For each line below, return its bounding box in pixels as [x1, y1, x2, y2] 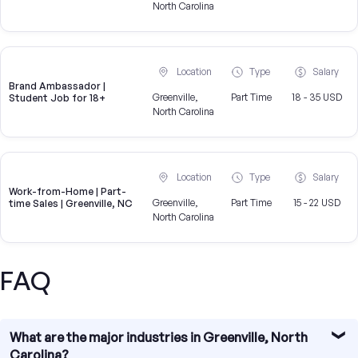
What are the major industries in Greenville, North [10, 329, 308, 346]
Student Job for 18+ [9, 92, 105, 105]
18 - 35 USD [291, 91, 342, 104]
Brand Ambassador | [9, 80, 105, 93]
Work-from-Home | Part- [9, 185, 126, 198]
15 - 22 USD [292, 197, 340, 209]
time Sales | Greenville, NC [9, 197, 133, 210]
